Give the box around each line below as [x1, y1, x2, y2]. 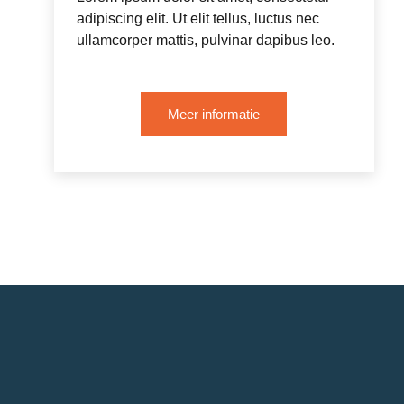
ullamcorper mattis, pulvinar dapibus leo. [77, 32, 335, 48]
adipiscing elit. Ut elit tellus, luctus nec [77, 10, 319, 26]
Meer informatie [168, 106, 261, 122]
